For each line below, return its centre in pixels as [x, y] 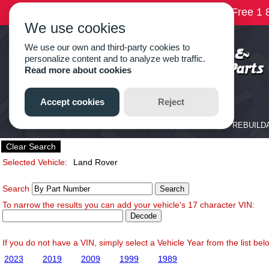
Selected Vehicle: [35, 162]
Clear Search [31, 147]
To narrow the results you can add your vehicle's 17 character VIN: [128, 205]
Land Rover [94, 162]
